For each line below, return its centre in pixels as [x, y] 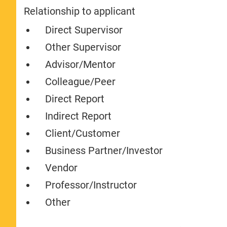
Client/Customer [83, 133]
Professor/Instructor [91, 185]
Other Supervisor [83, 47]
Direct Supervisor [84, 30]
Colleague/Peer [81, 81]
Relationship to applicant [80, 11]
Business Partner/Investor [104, 150]
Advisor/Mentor [81, 64]
